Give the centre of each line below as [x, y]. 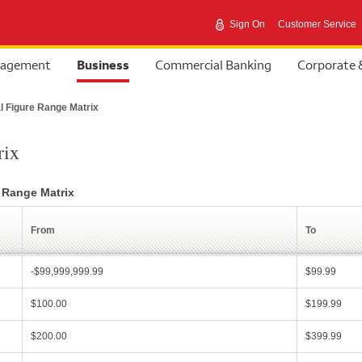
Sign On [247, 24]
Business [103, 65]
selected [102, 57]
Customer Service [317, 24]
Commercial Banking [213, 65]
